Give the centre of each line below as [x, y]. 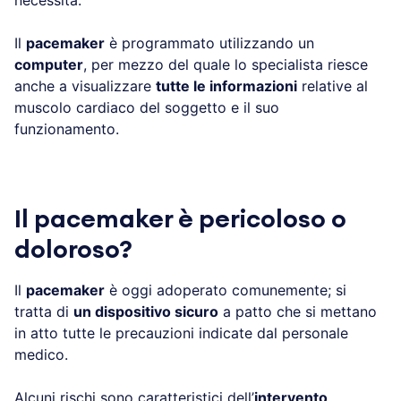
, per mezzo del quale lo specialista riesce [226, 64]
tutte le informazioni [226, 85]
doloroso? [73, 249]
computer [49, 64]
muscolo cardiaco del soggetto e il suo [147, 107]
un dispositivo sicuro [146, 311]
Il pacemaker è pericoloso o [180, 219]
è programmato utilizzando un [209, 43]
